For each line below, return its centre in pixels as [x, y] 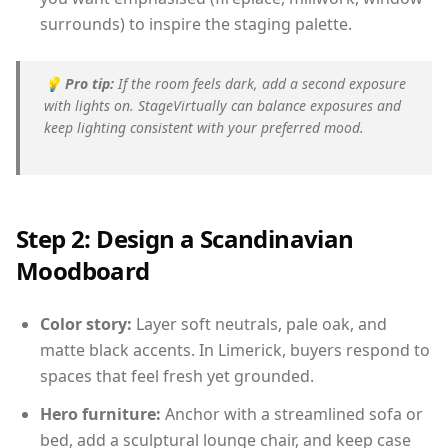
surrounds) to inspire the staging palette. [196, 24]
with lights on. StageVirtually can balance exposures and [222, 105]
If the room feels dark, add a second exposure [260, 83]
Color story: [86, 324]
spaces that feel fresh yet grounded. [177, 376]
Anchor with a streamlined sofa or [292, 414]
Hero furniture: [100, 414]
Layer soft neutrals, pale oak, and [259, 324]
